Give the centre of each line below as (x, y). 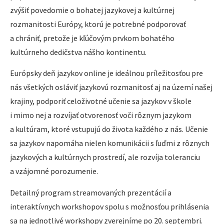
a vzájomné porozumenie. (54, 171)
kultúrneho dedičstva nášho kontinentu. (78, 52)
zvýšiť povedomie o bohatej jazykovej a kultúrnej (92, 10)
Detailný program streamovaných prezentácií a (91, 192)
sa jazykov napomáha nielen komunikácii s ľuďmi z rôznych (110, 143)
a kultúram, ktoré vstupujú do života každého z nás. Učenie (109, 129)
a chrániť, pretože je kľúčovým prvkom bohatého (92, 38)
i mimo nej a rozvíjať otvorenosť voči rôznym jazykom (101, 115)
